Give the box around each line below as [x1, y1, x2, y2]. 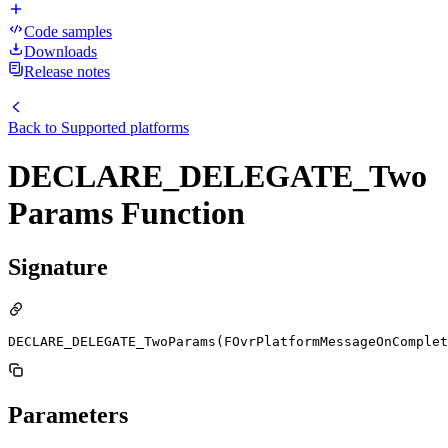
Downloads [24, 43, 97, 60]
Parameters [8, 401, 128, 428]
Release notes [24, 63, 110, 80]
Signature [8, 253, 108, 280]
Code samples [24, 23, 112, 40]
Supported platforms [61, 119, 189, 136]
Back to [8, 119, 61, 136]
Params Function [8, 195, 245, 232]
